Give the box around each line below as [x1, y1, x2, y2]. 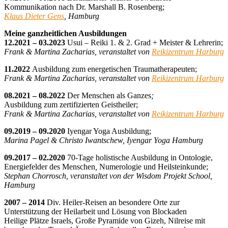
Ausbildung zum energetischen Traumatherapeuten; [32, 65, 197, 74]
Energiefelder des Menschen [4, 162, 95, 172]
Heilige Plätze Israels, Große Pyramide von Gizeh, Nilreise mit [4, 216, 205, 225]
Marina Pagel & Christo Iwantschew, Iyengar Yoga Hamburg [4, 136, 203, 145]
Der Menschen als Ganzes [65, 91, 151, 100]
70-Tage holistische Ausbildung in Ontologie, [65, 153, 213, 162]
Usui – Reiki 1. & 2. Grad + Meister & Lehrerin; [65, 38, 223, 47]
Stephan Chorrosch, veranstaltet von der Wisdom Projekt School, [4, 172, 212, 181]
